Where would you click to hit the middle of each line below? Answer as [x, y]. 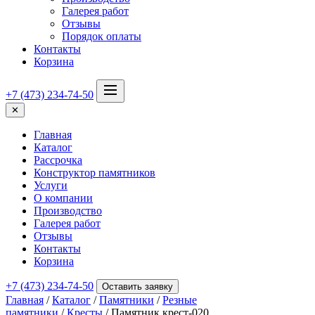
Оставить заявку [137, 287]
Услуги [51, 185]
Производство [68, 211]
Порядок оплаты [102, 36]
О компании [63, 198]
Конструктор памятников [95, 173]
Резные [180, 300]
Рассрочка [58, 160]
